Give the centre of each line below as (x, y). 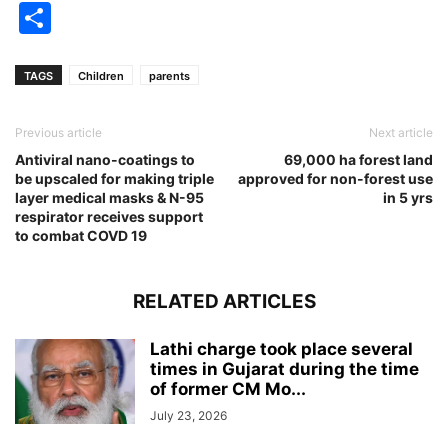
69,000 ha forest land (358, 159)
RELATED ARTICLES (224, 301)
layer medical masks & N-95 (109, 197)
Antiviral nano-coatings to (105, 159)
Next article (401, 132)
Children (101, 76)
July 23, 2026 (188, 415)
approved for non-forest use (335, 178)
